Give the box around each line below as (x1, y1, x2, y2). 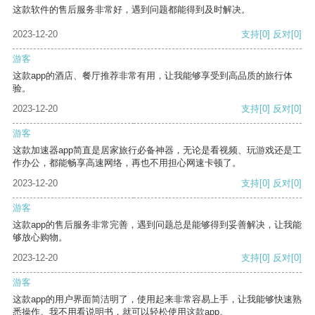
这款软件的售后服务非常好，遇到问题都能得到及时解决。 (13, 4, 250, 15)
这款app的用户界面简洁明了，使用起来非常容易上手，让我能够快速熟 (13, 294, 302, 305)
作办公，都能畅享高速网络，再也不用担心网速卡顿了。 (13, 157, 241, 169)
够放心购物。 (13, 232, 67, 243)
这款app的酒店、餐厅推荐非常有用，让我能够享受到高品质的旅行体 (13, 70, 292, 82)
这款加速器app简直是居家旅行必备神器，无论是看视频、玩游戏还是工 (13, 145, 302, 156)
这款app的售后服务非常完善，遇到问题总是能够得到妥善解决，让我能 (13, 219, 302, 231)
